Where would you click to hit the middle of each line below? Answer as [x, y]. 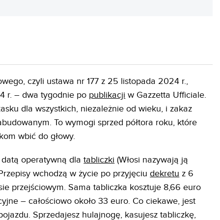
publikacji [107, 95]
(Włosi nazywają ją [151, 160]
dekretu [165, 173]
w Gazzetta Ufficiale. [166, 95]
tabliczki [99, 160]
